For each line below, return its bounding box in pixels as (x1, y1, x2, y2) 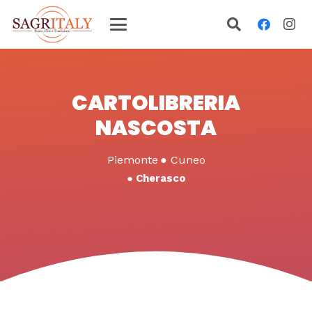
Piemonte (107, 153, 158, 166)
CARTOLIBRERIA (72, 88, 240, 118)
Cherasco (135, 172, 186, 185)
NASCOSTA (95, 114, 217, 143)
